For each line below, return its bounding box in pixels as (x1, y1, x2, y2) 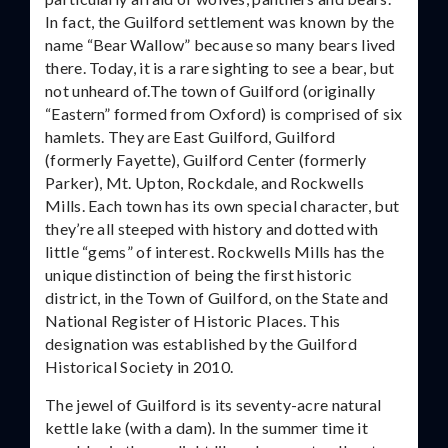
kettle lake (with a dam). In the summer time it (45, 418, 369, 437)
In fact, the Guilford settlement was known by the (45, 12, 395, 31)
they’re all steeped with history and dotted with (45, 219, 379, 238)
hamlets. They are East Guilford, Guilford (45, 127, 336, 146)
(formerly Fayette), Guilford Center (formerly (45, 150, 367, 169)
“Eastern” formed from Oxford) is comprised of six (45, 104, 403, 123)
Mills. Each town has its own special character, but (45, 196, 400, 215)
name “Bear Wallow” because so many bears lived (45, 35, 396, 54)
